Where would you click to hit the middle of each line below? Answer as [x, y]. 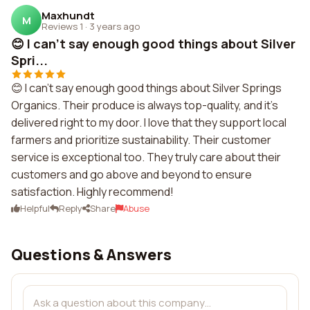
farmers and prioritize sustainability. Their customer [141, 140]
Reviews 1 [62, 26]
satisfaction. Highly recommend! [92, 192]
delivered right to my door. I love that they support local [149, 122]
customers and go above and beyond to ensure [131, 174]
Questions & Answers [91, 255]
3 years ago [115, 26]
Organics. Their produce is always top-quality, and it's [145, 105]
